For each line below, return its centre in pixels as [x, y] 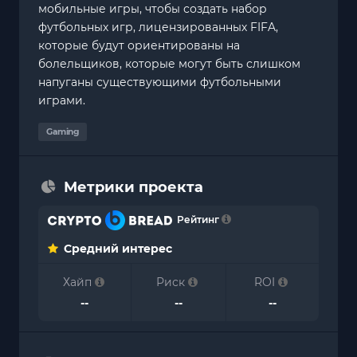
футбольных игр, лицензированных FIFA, [158, 27]
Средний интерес [116, 249]
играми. [62, 100]
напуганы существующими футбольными [160, 82]
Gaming [63, 131]
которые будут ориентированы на [139, 45]
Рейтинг [196, 219]
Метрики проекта [133, 187]
